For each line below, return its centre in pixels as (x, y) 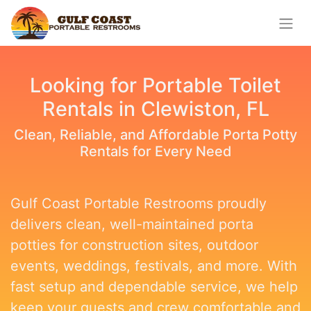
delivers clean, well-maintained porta (132, 224)
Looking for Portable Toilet (155, 85)
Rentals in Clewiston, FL (155, 109)
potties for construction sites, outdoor (134, 245)
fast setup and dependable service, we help (154, 287)
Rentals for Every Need (155, 151)
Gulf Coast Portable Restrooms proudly (138, 203)
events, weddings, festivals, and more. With (154, 266)
